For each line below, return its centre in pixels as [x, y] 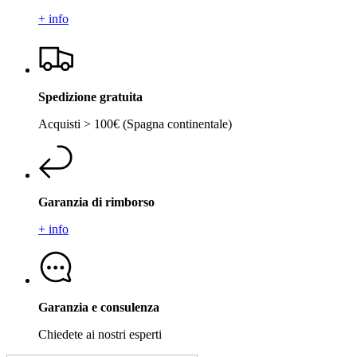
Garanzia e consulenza [99, 307]
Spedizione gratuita [90, 96]
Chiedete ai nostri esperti [100, 334]
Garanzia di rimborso [96, 202]
